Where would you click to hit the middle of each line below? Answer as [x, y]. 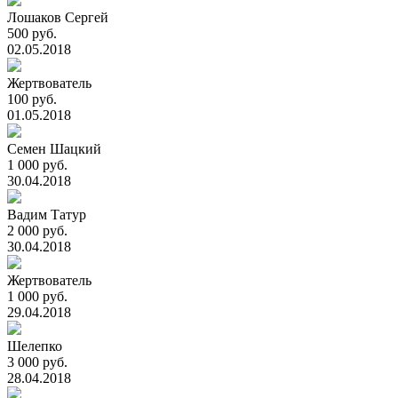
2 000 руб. [37, 231]
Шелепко [35, 346]
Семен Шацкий [54, 149]
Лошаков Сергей [58, 17]
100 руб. [32, 99]
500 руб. [32, 33]
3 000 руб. [37, 362]
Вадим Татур [47, 215]
